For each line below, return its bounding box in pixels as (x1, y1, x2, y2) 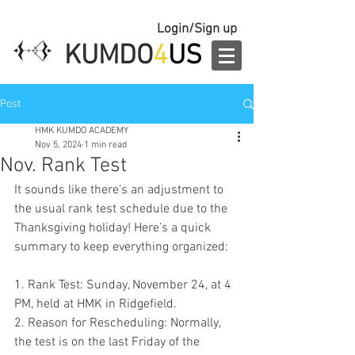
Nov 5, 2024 (35, 139, 82, 151)
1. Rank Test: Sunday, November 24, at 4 (14, 277, 235, 293)
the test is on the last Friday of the (14, 334, 203, 350)
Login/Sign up (156, 21, 237, 37)
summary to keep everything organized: (14, 239, 228, 255)
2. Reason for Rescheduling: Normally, (14, 315, 223, 331)
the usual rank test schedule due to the (14, 201, 231, 217)
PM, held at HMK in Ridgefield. (14, 296, 177, 312)
